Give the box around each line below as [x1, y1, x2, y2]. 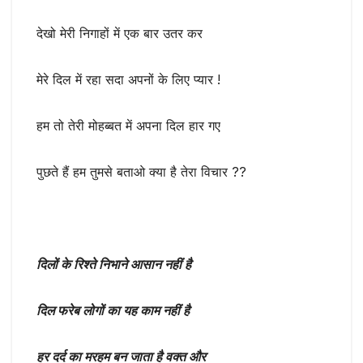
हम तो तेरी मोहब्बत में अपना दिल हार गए [36, 117, 220, 135]
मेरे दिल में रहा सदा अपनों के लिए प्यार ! [36, 71, 220, 88]
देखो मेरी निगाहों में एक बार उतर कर [36, 25, 203, 42]
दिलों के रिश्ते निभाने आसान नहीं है [36, 256, 191, 273]
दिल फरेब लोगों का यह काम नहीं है [36, 302, 190, 319]
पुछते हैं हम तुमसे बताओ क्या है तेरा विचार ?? [36, 164, 246, 181]
